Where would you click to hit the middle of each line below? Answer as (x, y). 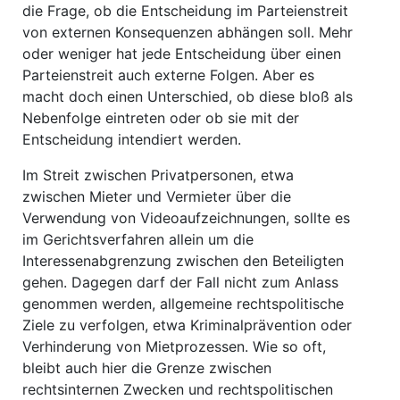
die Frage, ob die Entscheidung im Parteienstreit (185, 11)
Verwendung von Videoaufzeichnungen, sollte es (186, 218)
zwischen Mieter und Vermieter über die (157, 196)
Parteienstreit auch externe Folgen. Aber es (168, 75)
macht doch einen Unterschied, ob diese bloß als (187, 96)
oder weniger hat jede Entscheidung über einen (182, 54)
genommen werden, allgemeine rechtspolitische (183, 304)
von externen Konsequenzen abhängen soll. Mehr (187, 32)
